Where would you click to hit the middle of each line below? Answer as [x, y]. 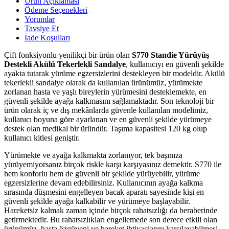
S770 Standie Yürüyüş [170, 55]
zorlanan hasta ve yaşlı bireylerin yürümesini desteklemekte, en [105, 91]
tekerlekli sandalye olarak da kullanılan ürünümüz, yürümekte [103, 82]
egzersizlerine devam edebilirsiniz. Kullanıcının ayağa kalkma [104, 182]
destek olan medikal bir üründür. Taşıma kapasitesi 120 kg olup [106, 128]
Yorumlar [40, 19]
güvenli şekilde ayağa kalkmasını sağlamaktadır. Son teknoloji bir [109, 101]
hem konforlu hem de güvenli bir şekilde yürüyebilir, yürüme [102, 173]
